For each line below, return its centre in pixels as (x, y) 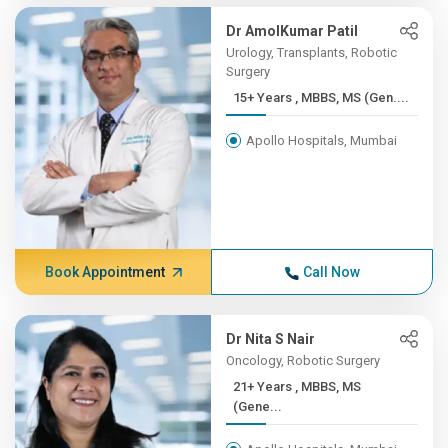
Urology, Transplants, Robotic (312, 52)
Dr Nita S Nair (271, 339)
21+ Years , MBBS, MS (264, 386)
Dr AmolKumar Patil (292, 31)
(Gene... (258, 406)
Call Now (331, 272)
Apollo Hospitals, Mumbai (322, 140)
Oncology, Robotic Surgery (303, 360)
